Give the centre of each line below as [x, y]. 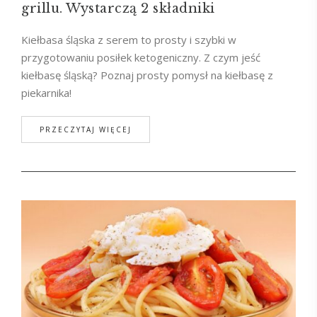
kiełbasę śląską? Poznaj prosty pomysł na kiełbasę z [147, 75]
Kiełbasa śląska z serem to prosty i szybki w [129, 40]
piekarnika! [46, 93]
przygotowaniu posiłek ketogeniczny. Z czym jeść [141, 58]
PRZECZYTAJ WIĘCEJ [86, 130]
